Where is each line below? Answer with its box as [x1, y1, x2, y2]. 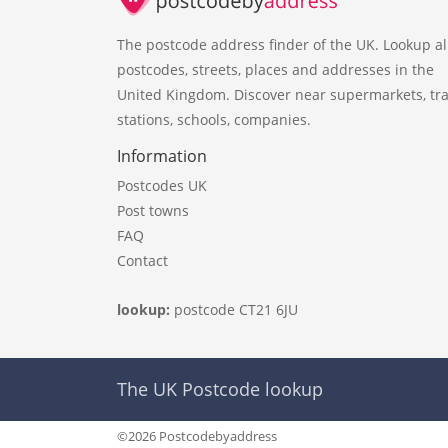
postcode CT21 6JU [174, 299, 298, 319]
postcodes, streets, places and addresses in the [117, 59, 434, 79]
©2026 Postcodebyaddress [117, 427, 277, 446]
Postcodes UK [117, 175, 207, 195]
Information [117, 144, 207, 167]
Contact [117, 250, 168, 270]
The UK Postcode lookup [117, 377, 323, 402]
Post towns [117, 200, 189, 220]
